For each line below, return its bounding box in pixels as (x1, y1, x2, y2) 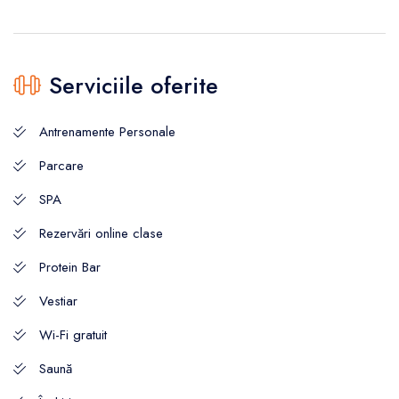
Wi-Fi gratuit (39, 324, 107, 345)
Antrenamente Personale (39, 121, 175, 142)
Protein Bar (39, 256, 101, 277)
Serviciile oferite (42, 69, 218, 102)
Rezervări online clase (39, 223, 163, 243)
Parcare (39, 155, 84, 175)
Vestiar (39, 290, 77, 311)
